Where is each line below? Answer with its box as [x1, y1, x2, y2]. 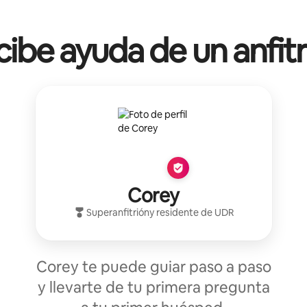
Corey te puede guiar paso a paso [36, 257, 271, 278]
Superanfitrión [86, 206, 149, 219]
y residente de [149, 206, 214, 219]
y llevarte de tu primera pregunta [37, 278, 270, 298]
